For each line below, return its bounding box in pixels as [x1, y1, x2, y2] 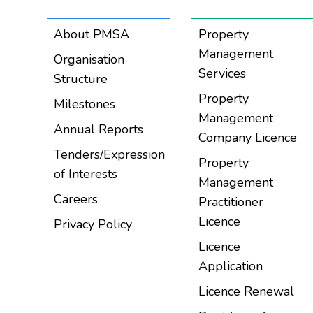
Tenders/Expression [54, 146, 166, 163]
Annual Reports [54, 121, 144, 138]
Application [198, 258, 263, 275]
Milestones [54, 96, 116, 112]
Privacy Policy [54, 216, 133, 233]
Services [198, 65, 246, 82]
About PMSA [54, 26, 130, 43]
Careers [54, 191, 99, 208]
